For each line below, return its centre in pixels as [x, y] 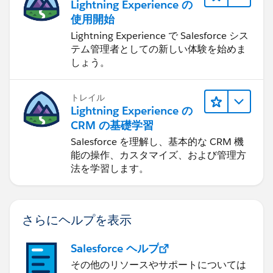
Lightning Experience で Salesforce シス [160, 35]
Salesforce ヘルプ [115, 248]
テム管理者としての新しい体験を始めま [158, 49]
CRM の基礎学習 [112, 125]
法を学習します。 [110, 168]
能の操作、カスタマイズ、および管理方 [158, 155]
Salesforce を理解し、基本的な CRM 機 [157, 141]
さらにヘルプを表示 [77, 219]
